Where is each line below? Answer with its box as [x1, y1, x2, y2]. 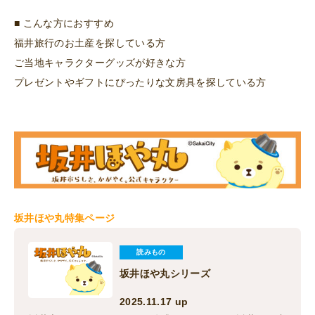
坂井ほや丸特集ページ [14, 212, 115, 224]
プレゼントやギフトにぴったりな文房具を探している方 [14, 76, 266, 88]
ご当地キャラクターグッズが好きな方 [14, 56, 186, 68]
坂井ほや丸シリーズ [120, 267, 211, 279]
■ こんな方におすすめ [14, 17, 114, 29]
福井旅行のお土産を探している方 [14, 37, 166, 49]
